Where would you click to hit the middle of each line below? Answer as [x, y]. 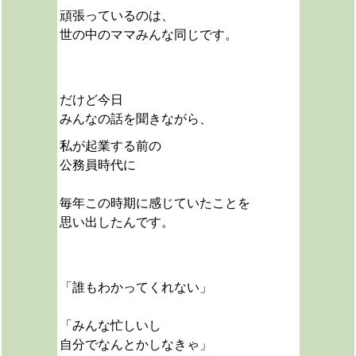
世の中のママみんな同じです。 [148, 35]
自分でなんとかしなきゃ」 [135, 344]
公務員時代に [97, 165]
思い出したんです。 [116, 222]
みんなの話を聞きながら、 [135, 119]
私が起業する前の [110, 146]
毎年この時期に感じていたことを [155, 203]
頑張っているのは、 [116, 15]
